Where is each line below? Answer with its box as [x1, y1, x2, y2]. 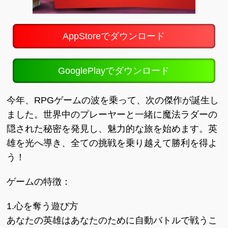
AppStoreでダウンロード [63, 31, 165, 41]
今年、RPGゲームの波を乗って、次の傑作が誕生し [7, 95, 219, 105]
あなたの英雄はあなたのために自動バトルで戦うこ [7, 215, 218, 225]
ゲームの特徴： [7, 177, 71, 187]
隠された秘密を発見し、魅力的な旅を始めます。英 [7, 124, 218, 134]
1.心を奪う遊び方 [7, 201, 79, 211]
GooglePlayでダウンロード [58, 66, 170, 76]
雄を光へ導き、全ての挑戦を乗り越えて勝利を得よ [7, 138, 218, 148]
